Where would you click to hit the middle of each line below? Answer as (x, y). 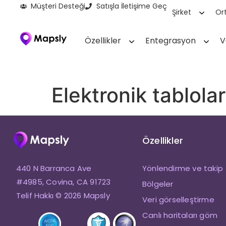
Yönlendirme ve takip (182, 168)
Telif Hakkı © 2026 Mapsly (63, 195)
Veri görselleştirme (178, 199)
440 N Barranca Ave (54, 168)
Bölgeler (158, 184)
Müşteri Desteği (58, 6)
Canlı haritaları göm (180, 215)
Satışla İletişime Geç (131, 6)
